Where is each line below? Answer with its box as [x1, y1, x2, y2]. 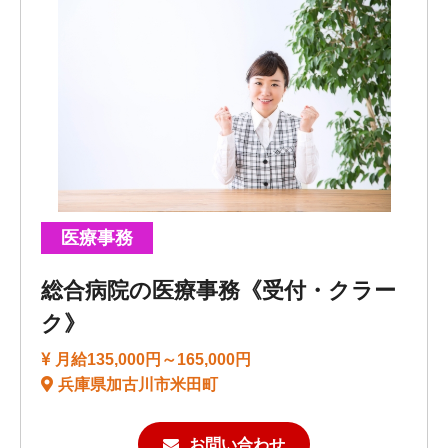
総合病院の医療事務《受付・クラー [41, 278, 396, 304]
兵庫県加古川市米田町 [58, 376, 218, 394]
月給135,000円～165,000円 [55, 351, 251, 369]
